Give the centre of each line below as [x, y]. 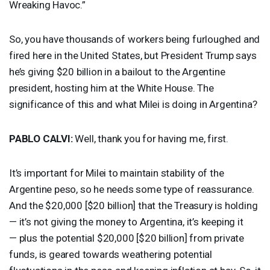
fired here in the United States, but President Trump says [133, 55]
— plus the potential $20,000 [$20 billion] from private [127, 238]
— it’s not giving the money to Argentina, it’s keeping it [126, 221]
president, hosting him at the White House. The [111, 88]
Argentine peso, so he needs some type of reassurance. [132, 189]
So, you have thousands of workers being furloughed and [135, 39]
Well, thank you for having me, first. [151, 138]
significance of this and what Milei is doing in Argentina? [133, 104]
